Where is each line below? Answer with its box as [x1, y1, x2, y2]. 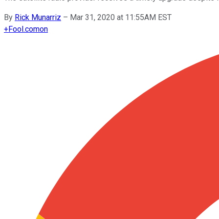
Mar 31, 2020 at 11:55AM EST [70, 12, 172, 22]
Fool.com [8, 24, 40, 34]
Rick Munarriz [15, 12, 61, 22]
